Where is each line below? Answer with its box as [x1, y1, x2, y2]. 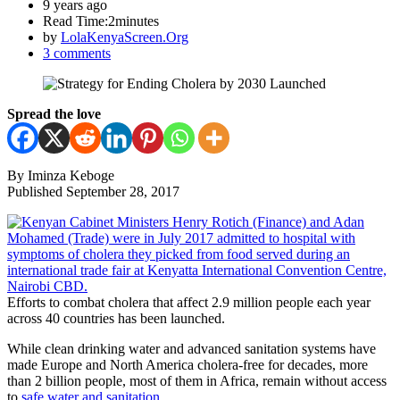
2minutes [108, 12, 159, 29]
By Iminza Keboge [7, 167, 114, 183]
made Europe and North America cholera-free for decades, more [7, 356, 368, 372]
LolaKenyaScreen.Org [61, 29, 188, 45]
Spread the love [7, 105, 101, 121]
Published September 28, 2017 [7, 183, 179, 199]
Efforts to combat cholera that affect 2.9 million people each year [7, 294, 371, 310]
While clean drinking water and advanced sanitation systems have [7, 340, 376, 356]
